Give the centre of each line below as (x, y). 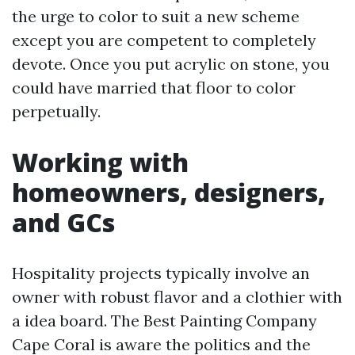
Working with (100, 162)
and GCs (63, 222)
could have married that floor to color (154, 88)
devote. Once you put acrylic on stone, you (171, 64)
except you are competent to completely (164, 40)
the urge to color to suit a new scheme (156, 16)
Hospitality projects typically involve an (161, 273)
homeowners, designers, (169, 192)
